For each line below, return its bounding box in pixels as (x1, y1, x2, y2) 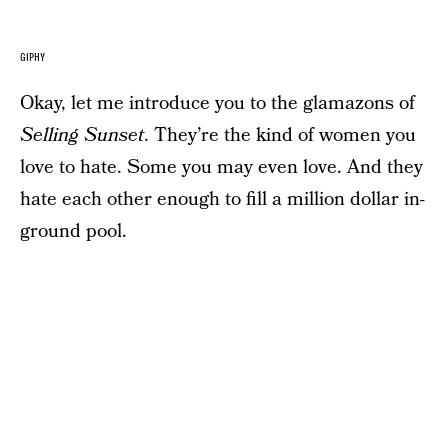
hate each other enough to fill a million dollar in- (20, 186, 425, 213)
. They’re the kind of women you (144, 122, 416, 149)
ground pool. (20, 218, 127, 245)
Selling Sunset (20, 122, 144, 149)
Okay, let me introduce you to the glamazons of (20, 90, 415, 117)
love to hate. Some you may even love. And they (20, 154, 423, 181)
